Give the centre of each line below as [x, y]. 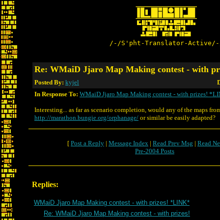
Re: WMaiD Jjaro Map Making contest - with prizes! [117, 213]
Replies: [45, 184]
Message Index [128, 143]
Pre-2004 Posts [155, 151]
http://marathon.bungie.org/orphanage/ [86, 118]
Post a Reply [87, 143]
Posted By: [50, 82]
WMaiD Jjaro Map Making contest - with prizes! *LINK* [112, 203]
